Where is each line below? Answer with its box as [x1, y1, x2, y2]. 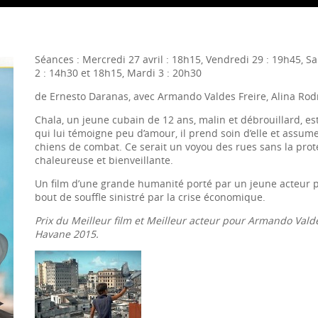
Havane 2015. [35, 226, 99, 241]
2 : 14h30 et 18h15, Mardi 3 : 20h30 [35, 65, 202, 79]
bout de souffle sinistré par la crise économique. [35, 190, 265, 204]
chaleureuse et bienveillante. [35, 153, 173, 167]
